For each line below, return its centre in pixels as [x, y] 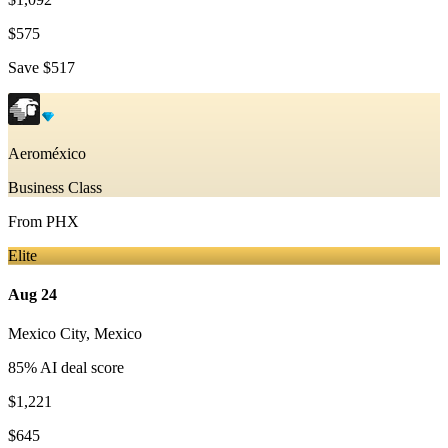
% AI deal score [74, 368]
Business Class [55, 187]
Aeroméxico [47, 153]
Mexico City [47, 334]
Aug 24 [32, 294]
